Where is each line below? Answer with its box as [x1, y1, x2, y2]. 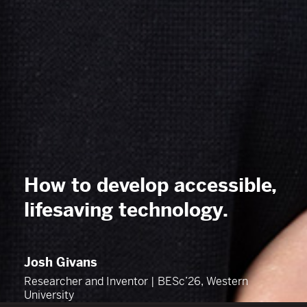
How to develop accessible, [24, 173, 276, 197]
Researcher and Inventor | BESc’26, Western [24, 273, 248, 288]
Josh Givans [24, 254, 97, 270]
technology [119, 197, 223, 222]
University [24, 287, 74, 302]
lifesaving [24, 197, 119, 222]
